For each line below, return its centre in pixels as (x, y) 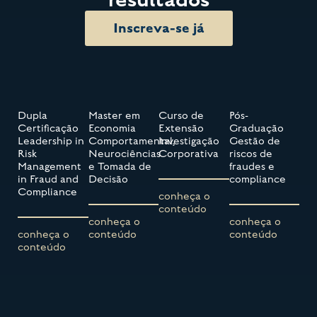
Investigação (189, 141)
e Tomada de (120, 166)
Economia (112, 128)
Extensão (181, 128)
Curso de (181, 115)
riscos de (250, 154)
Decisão (108, 179)
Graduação (256, 128)
